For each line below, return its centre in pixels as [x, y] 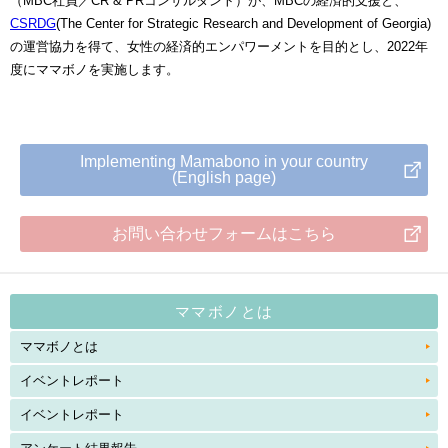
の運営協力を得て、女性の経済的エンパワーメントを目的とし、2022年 [219, 46]
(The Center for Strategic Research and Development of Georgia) [243, 23]
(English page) [224, 177]
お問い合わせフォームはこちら [224, 233]
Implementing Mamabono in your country [224, 161]
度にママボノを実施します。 [94, 69]
